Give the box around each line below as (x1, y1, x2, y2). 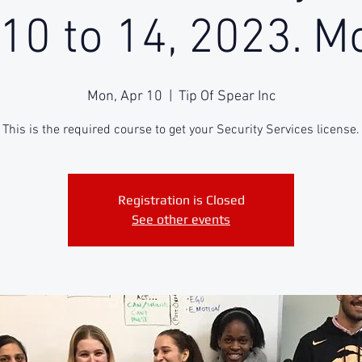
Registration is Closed (117, 192, 245, 208)
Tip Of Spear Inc (178, 88, 276, 105)
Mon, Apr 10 (86, 88, 162, 105)
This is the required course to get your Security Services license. (2, 122, 360, 138)
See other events (132, 212, 230, 227)
